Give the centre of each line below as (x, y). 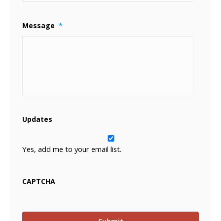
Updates (37, 119)
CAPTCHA (39, 182)
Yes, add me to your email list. (72, 149)
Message (38, 25)
